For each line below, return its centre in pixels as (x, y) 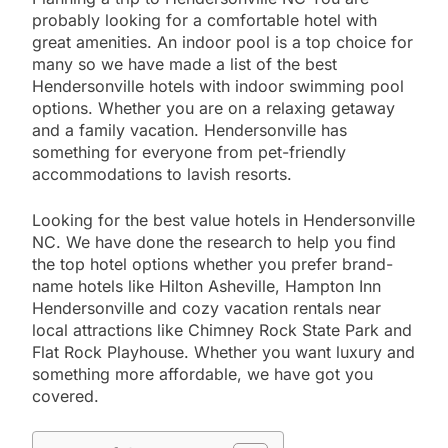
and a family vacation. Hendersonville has (189, 129)
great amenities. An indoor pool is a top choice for (222, 41)
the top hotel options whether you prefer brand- (212, 263)
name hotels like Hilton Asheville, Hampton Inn (206, 285)
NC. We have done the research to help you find (214, 241)
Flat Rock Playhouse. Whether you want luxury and (223, 351)
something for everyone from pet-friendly (189, 151)
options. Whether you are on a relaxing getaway (213, 107)
